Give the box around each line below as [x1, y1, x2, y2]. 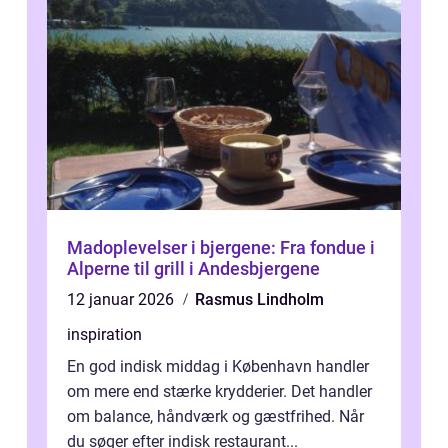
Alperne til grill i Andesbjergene [67, 258, 320, 280]
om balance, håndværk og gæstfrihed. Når [67, 407, 364, 427]
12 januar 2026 [67, 290, 178, 310]
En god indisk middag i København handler [67, 357, 369, 377]
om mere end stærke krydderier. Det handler [67, 382, 372, 402]
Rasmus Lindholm [195, 290, 324, 310]
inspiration [67, 325, 142, 345]
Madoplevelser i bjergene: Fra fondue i [67, 237, 375, 259]
